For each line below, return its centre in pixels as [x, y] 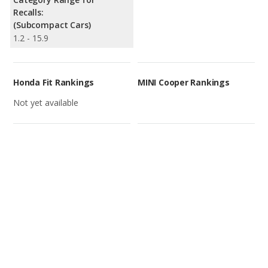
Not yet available [46, 103]
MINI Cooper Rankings [184, 83]
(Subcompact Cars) [52, 25]
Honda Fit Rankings [54, 83]
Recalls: [28, 13]
